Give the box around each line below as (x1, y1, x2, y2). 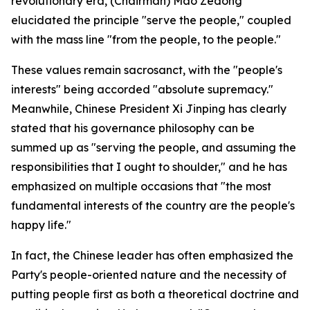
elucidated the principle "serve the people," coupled (11, 13, 291, 27)
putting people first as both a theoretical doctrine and (11, 287, 299, 301)
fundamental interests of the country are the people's (11, 199, 295, 212)
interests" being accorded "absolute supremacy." (11, 82, 273, 96)
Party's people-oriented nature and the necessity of (11, 268, 286, 282)
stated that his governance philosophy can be (11, 121, 255, 135)
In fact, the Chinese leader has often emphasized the (11, 248, 293, 262)
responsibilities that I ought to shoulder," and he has (11, 160, 287, 174)
